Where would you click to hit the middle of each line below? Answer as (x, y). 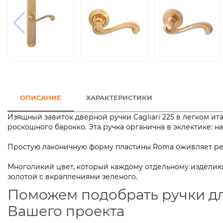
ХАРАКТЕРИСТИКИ (119, 98)
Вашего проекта (66, 211)
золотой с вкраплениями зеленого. (72, 177)
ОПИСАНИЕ (41, 98)
